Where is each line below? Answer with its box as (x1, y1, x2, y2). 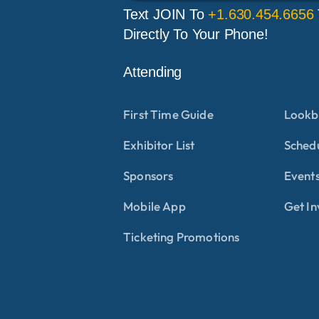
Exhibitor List (123, 137, 195, 152)
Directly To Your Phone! (123, 26, 268, 42)
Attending (123, 63, 182, 80)
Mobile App (123, 198, 186, 214)
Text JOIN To (123, 6, 209, 22)
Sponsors (123, 167, 174, 183)
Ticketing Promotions (123, 229, 240, 244)
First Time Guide (123, 106, 214, 122)
